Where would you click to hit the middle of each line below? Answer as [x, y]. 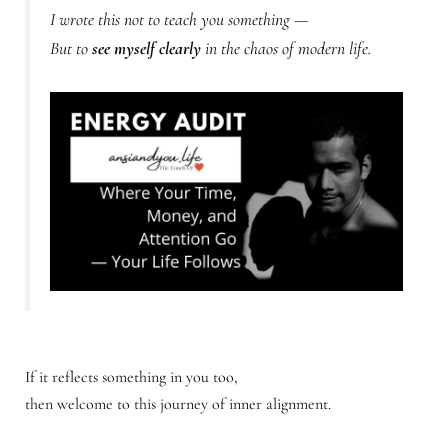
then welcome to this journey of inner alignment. [177, 403]
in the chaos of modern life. [285, 49]
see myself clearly [146, 49]
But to [70, 49]
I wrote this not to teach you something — [179, 20]
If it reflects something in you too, [131, 376]
